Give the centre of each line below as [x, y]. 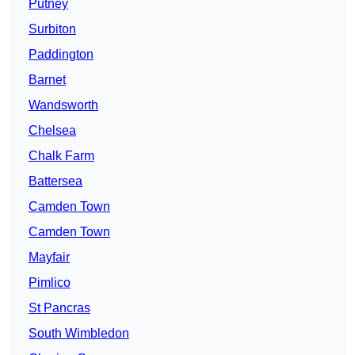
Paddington [61, 55]
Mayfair [49, 258]
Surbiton [52, 29]
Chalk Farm [61, 156]
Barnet [47, 80]
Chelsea [52, 131]
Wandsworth [63, 105]
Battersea [55, 181]
